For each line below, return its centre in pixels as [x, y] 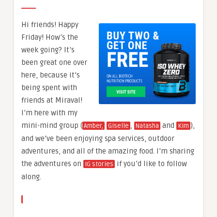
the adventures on [52, 163]
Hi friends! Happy [50, 24]
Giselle [118, 126]
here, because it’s [51, 75]
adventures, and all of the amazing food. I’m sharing [108, 151]
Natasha [147, 126]
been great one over [54, 62]
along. [31, 177]
